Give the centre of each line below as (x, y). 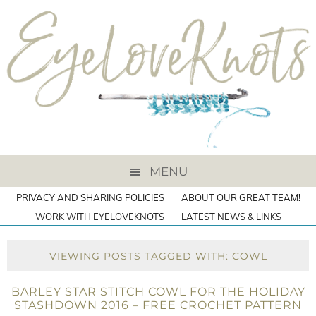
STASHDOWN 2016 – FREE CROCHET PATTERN (158, 305)
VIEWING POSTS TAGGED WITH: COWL (158, 256)
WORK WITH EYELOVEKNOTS (99, 217)
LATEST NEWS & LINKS (231, 217)
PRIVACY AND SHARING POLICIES (90, 197)
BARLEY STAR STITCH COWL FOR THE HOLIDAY (158, 292)
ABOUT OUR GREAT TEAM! (241, 197)
